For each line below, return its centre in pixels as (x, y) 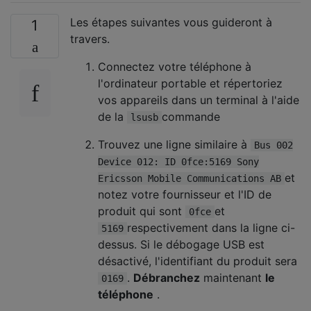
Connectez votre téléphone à (175, 66)
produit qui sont (142, 211)
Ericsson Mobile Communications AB (190, 178)
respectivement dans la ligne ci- (211, 227)
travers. (90, 39)
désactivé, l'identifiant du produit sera (197, 261)
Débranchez (167, 277)
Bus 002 (274, 145)
